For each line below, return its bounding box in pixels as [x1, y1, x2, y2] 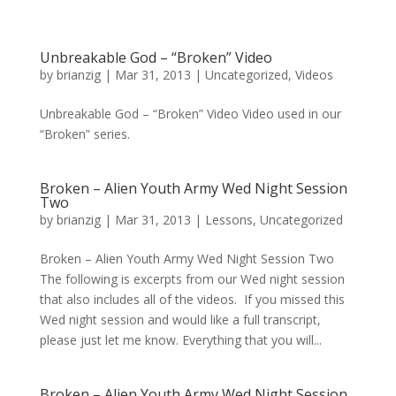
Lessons [204, 211, 253, 228]
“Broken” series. [39, 126, 130, 142]
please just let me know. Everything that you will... [39, 331, 322, 348]
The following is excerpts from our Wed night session [39, 270, 345, 287]
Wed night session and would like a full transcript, [39, 311, 321, 328]
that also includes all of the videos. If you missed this [39, 291, 345, 308]
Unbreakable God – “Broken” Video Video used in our [39, 105, 341, 122]
